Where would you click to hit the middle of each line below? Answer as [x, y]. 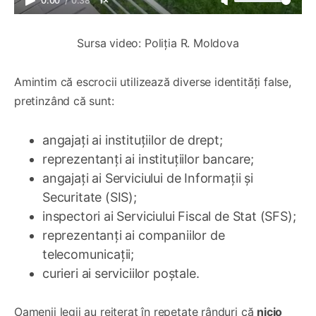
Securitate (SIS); [90, 197]
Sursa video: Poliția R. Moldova [158, 43]
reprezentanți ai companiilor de [134, 236]
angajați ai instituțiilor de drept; [133, 140]
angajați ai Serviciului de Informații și [148, 178]
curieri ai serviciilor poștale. [121, 274]
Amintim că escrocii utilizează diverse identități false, [153, 82]
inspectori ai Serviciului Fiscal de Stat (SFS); [169, 217]
